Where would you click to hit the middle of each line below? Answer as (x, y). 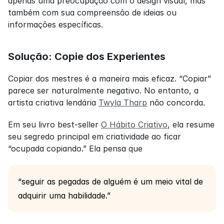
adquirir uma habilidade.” (64, 195)
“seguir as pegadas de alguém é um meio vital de (110, 181)
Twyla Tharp (123, 102)
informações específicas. (55, 24)
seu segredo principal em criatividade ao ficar (94, 136)
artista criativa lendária (53, 102)
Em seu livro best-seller (54, 124)
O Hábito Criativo (134, 124)
